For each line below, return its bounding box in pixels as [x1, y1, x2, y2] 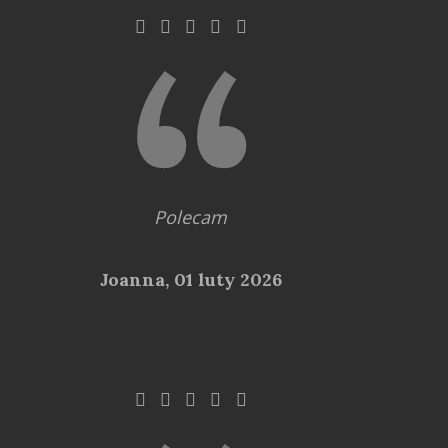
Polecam [154, 204, 228, 229]
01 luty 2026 [173, 267, 282, 291]
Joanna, [99, 267, 174, 291]
